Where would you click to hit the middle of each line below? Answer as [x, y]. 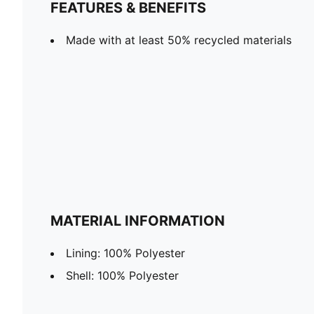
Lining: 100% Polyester [125, 253]
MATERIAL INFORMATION [138, 221]
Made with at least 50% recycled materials [179, 40]
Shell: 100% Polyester [122, 276]
